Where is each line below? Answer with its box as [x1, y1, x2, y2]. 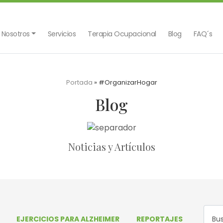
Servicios [47, 28, 76, 39]
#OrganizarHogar [98, 78, 157, 87]
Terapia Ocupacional [88, 28, 156, 39]
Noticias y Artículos [68, 140, 155, 153]
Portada [66, 78, 93, 87]
